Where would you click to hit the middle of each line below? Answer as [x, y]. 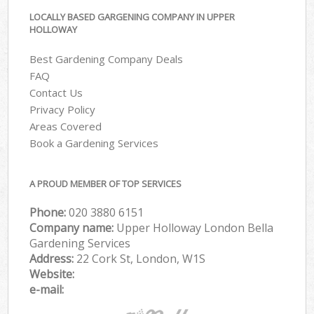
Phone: [49, 212]
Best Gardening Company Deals [107, 59]
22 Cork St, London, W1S [141, 258]
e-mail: [47, 289]
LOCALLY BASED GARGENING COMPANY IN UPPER [132, 16]
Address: [53, 258]
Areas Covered [66, 127]
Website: [52, 274]
